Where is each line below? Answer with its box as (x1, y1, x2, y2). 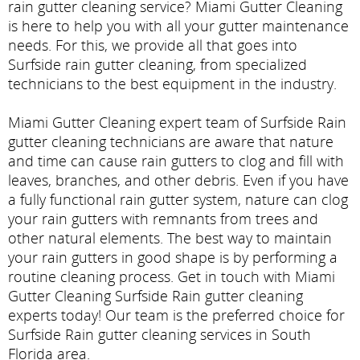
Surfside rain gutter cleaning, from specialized (8, 55, 307, 75)
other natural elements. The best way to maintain (8, 228, 332, 248)
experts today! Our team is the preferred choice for (8, 305, 345, 325)
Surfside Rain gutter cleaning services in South (8, 325, 311, 345)
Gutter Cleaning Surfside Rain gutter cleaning (8, 286, 303, 306)
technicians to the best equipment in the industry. (8, 74, 337, 94)
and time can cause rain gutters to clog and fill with (8, 151, 344, 171)
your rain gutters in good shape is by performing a (8, 247, 337, 268)
